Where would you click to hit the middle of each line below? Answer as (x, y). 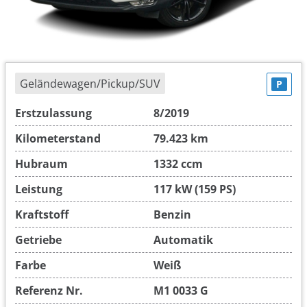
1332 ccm (178, 163)
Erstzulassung (53, 113)
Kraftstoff (42, 214)
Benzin (172, 214)
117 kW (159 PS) (195, 189)
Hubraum (41, 163)
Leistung (39, 189)
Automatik (183, 240)
